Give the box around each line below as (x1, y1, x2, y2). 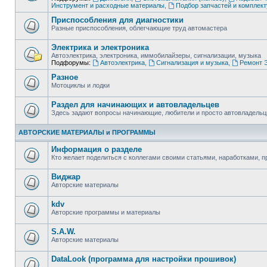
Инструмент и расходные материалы (51, 2, 164, 9)
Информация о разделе (51, 145, 142, 154)
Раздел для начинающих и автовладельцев (51, 100, 219, 109)
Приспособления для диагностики (51, 15, 184, 24)
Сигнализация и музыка (156, 59, 228, 66)
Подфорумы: (51, 59, 91, 66)
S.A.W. (51, 227, 76, 236)
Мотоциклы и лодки (51, 82, 110, 89)
